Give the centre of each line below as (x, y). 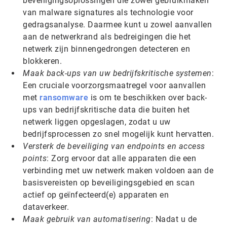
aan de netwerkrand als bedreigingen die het (107, 37)
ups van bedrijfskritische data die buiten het (106, 110)
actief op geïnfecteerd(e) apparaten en (96, 195)
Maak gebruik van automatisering (87, 219)
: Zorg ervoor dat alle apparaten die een (121, 158)
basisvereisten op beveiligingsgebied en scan (109, 183)
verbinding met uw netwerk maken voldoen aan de (118, 171)
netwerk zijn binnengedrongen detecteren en (106, 49)
